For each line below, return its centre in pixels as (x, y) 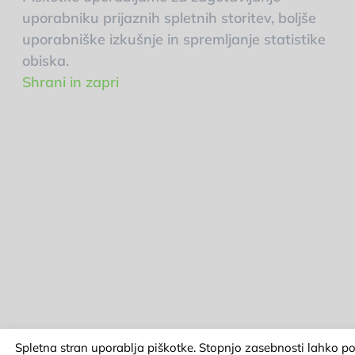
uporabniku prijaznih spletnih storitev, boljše (169, 18)
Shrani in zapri (71, 82)
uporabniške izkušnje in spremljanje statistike (174, 40)
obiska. (46, 61)
